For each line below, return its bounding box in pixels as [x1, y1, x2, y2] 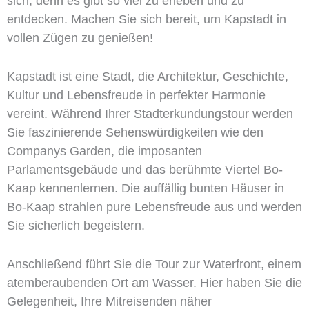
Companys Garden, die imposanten [7, 143, 202, 158]
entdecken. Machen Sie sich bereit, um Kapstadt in [7, 12, 286, 27]
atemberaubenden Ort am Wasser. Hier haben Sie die [7, 275, 302, 290]
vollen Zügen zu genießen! [7, 31, 153, 46]
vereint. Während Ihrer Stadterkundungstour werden [7, 106, 293, 121]
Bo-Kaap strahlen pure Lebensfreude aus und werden [7, 199, 302, 214]
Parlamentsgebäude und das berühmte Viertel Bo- [7, 162, 283, 177]
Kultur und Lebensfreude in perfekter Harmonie [7, 88, 266, 102]
